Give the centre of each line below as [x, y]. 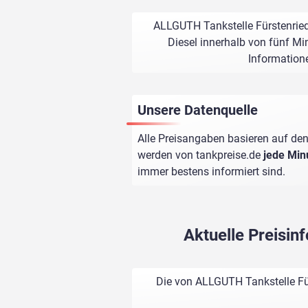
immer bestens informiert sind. [211, 172]
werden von [167, 155]
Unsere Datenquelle [198, 110]
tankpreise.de [228, 155]
